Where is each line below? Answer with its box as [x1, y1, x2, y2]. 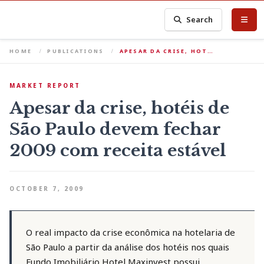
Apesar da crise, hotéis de [9, 98, 229, 118]
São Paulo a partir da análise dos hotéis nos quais [26, 241, 229, 253]
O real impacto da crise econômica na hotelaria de [26, 226, 235, 238]
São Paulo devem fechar [9, 119, 220, 140]
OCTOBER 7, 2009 [9, 184, 84, 193]
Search [186, 14, 213, 25]
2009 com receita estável [9, 140, 226, 161]
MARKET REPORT [9, 81, 81, 90]
